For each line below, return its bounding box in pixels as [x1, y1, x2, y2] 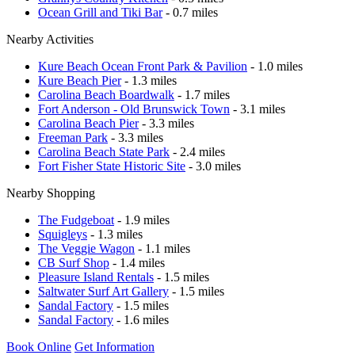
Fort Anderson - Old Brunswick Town [38, 101, 230, 116]
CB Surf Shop [38, 255, 109, 269]
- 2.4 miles [170, 144, 225, 158]
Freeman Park [38, 130, 108, 144]
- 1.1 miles [135, 241, 190, 255]
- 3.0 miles [185, 158, 241, 173]
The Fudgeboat [38, 212, 114, 227]
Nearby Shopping [6, 185, 95, 200]
